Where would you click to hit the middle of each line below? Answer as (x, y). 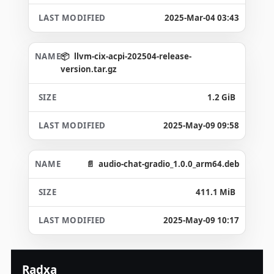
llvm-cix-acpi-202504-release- (133, 56)
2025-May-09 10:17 (202, 220)
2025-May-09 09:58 (202, 125)
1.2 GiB (222, 97)
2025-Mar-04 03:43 (202, 17)
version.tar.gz (89, 69)
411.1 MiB (216, 192)
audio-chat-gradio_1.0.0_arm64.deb (169, 164)
